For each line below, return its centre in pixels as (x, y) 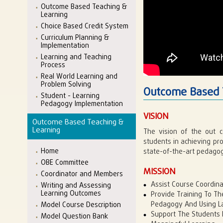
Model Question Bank (74, 217)
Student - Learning (70, 96)
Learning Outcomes (71, 194)
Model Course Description (81, 205)
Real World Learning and (79, 77)
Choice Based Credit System (85, 26)
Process (53, 65)
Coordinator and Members (82, 174)
